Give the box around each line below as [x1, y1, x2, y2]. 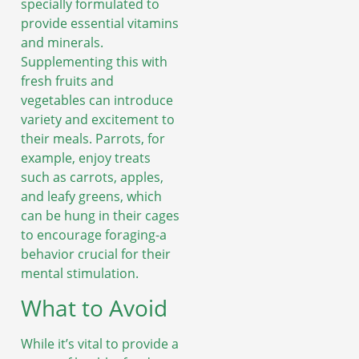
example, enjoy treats [21, 149, 151, 167]
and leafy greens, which [21, 188, 162, 206]
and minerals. [21, 34, 103, 52]
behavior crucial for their [21, 245, 171, 264]
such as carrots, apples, [21, 168, 163, 187]
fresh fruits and [21, 72, 114, 91]
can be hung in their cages [21, 207, 179, 225]
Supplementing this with [21, 53, 167, 71]
